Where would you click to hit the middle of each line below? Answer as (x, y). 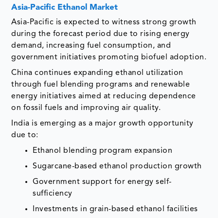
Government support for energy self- (102, 182)
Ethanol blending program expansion (103, 151)
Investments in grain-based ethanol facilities (115, 209)
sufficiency (53, 193)
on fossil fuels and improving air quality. (86, 108)
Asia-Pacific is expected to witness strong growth (104, 22)
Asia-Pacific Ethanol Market (65, 7)
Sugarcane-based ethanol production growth (117, 166)
